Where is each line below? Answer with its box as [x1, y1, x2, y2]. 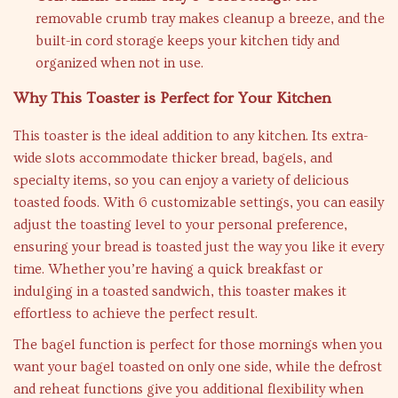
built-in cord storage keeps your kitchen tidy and [36, 33, 339, 49]
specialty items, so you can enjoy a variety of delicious [13, 172, 349, 188]
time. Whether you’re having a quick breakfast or [13, 261, 322, 277]
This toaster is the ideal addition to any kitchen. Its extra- [13, 128, 368, 144]
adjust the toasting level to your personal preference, [13, 217, 347, 233]
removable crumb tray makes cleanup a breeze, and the [36, 11, 385, 27]
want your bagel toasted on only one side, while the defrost [13, 359, 382, 375]
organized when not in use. [36, 55, 203, 71]
